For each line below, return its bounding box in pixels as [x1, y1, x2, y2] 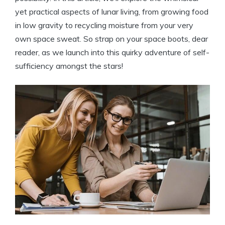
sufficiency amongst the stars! [15, 61, 123, 71]
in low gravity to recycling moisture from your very [15, 20, 193, 30]
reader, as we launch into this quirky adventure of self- [15, 47, 209, 57]
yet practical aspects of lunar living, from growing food [15, 7, 208, 17]
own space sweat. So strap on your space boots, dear [15, 34, 208, 44]
